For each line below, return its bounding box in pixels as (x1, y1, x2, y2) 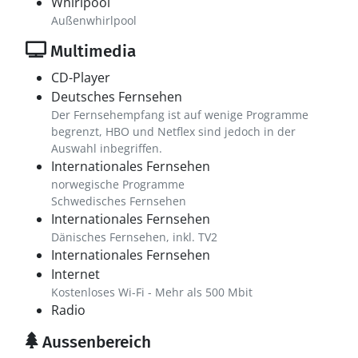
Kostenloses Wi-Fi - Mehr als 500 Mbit (51, 284, 253, 300)
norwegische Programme (51, 177, 185, 192)
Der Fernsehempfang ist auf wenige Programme (51, 107, 308, 122)
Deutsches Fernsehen (51, 88, 182, 105)
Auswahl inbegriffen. (51, 141, 162, 156)
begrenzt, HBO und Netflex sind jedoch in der (51, 124, 296, 139)
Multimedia (46, 41, 136, 62)
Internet (51, 265, 100, 283)
